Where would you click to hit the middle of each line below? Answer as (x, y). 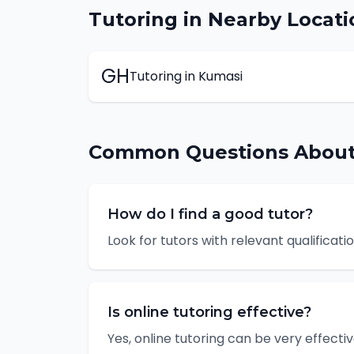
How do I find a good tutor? (210, 214)
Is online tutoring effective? (209, 312)
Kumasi (220, 76)
